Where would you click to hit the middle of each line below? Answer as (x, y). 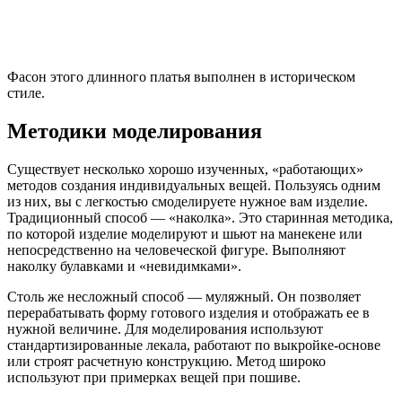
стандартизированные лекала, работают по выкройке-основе (194, 345)
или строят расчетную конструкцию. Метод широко (166, 362)
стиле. (26, 93)
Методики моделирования (135, 131)
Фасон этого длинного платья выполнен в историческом (181, 77)
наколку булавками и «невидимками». (124, 267)
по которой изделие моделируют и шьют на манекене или (185, 234)
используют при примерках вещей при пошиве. (154, 378)
